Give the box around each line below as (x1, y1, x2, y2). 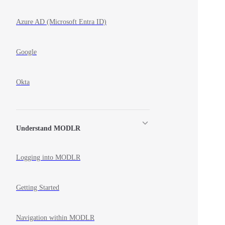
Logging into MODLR (16, 153, 80, 161)
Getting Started (16, 183, 59, 191)
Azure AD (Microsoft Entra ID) (16, 18, 106, 26)
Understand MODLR (16, 125, 80, 133)
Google (16, 48, 37, 56)
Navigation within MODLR (16, 213, 94, 221)
